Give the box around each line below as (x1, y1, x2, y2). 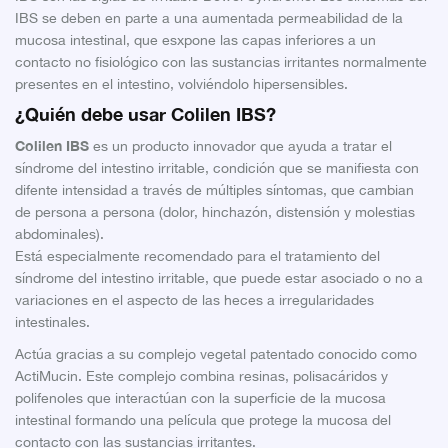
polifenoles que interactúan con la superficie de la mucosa (15, 388, 386, 410)
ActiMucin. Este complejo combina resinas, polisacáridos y (15, 366, 388, 388)
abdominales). (15, 224, 104, 246)
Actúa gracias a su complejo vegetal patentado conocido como (15, 344, 417, 366)
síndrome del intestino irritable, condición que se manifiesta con (15, 158, 419, 180)
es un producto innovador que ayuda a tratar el (89, 136, 392, 158)
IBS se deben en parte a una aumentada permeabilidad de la (15, 8, 403, 30)
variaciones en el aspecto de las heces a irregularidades (15, 290, 374, 312)
